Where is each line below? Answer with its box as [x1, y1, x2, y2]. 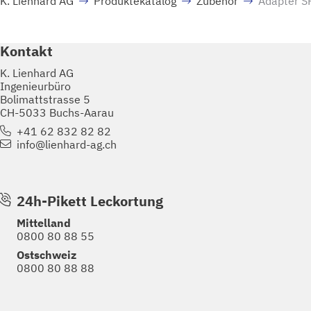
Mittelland [17, 216, 71, 230]
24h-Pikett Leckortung [17, 192, 163, 210]
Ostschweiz [17, 248, 76, 262]
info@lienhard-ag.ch [16, 137, 117, 152]
